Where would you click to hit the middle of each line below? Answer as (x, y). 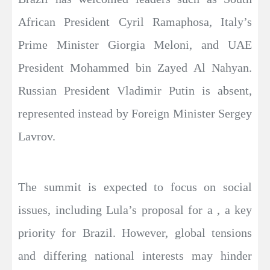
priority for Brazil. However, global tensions (135, 232)
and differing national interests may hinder (135, 255)
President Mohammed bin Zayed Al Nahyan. (135, 67)
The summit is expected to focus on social (135, 187)
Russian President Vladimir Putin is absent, (135, 90)
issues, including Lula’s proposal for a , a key (135, 209)
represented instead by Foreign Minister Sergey (135, 113)
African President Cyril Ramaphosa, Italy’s (135, 21)
